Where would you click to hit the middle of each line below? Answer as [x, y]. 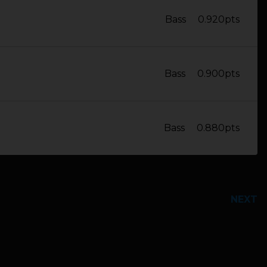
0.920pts [219, 19]
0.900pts [218, 74]
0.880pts [218, 128]
